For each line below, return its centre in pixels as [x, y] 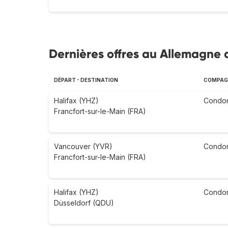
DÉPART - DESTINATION [86, 80]
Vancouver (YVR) [83, 147]
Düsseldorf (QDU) [84, 203]
